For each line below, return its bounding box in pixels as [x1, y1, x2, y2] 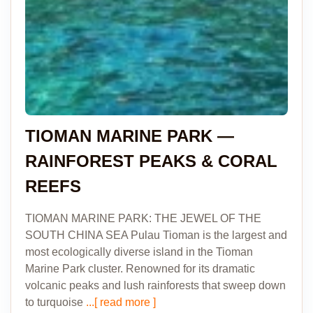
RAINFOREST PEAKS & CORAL [25, 152, 277, 170]
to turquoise [25, 296, 83, 308]
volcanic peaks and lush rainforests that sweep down [25, 279, 286, 291]
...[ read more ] [83, 296, 156, 308]
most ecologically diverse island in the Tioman [25, 246, 253, 258]
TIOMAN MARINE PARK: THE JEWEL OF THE [25, 212, 261, 224]
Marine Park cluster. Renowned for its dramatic [25, 263, 255, 275]
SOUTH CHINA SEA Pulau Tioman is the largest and [25, 229, 287, 241]
